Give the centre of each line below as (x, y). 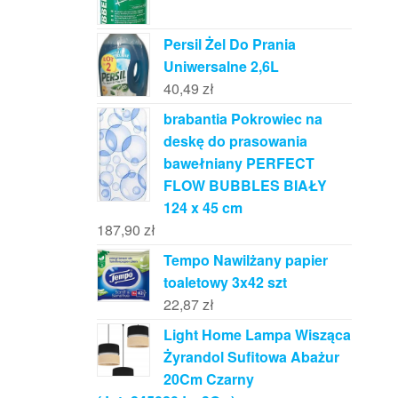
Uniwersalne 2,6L (221, 66)
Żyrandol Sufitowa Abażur (251, 356)
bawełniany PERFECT (239, 163)
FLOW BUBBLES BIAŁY (245, 185)
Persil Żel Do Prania (229, 44)
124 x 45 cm (203, 207)
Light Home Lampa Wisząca (257, 334)
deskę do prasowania (235, 140)
